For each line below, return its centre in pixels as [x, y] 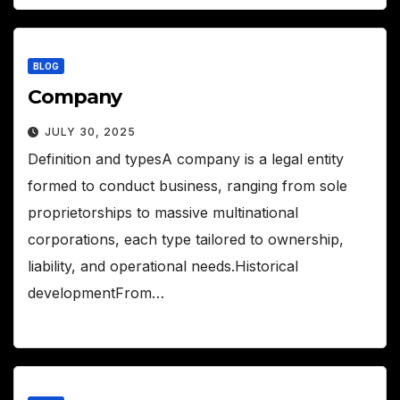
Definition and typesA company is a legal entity [186, 159]
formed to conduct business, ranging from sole [187, 186]
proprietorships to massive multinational [163, 213]
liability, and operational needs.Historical [163, 267]
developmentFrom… [96, 293]
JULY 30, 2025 [90, 132]
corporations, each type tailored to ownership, [186, 240]
